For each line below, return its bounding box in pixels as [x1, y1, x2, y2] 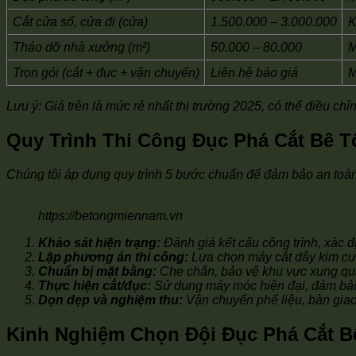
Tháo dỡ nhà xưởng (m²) [13, 41, 150, 55]
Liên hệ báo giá [211, 66, 298, 80]
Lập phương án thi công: [38, 250, 188, 265]
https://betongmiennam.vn [38, 209, 183, 223]
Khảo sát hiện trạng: [38, 236, 161, 250]
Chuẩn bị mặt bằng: [38, 265, 157, 279]
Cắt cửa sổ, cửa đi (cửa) [13, 15, 148, 29]
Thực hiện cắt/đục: [38, 279, 151, 293]
